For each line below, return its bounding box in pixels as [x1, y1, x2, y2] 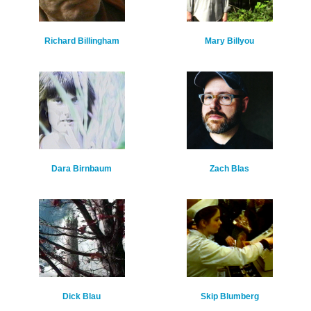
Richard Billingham [44, 36, 119, 47]
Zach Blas [210, 164, 249, 174]
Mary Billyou [205, 36, 254, 47]
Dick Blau [62, 292, 101, 302]
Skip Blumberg [200, 292, 259, 302]
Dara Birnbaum [51, 164, 112, 174]
